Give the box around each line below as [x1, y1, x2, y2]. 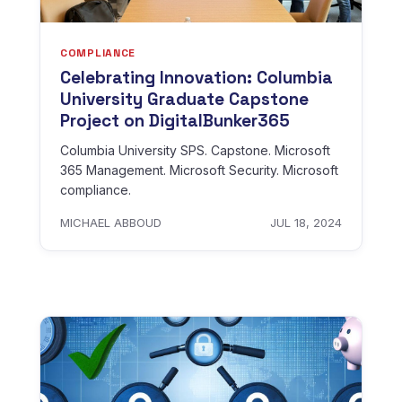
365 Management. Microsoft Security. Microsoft [60, 162, 338, 178]
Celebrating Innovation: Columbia [60, 66, 333, 89]
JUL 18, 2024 [270, 214, 342, 230]
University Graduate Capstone [60, 87, 309, 110]
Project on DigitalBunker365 [60, 109, 290, 132]
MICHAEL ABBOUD [60, 214, 162, 230]
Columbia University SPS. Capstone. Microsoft [60, 142, 330, 158]
